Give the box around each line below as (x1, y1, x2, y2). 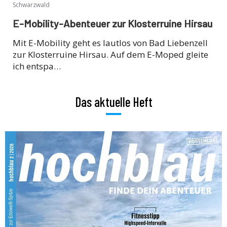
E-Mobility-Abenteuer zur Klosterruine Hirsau (13, 17, 212, 30)
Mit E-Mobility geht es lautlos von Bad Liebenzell (13, 37, 208, 49)
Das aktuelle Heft (74, 94, 153, 110)
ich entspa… (13, 60, 61, 72)
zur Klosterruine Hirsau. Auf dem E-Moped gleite (13, 49, 208, 61)
